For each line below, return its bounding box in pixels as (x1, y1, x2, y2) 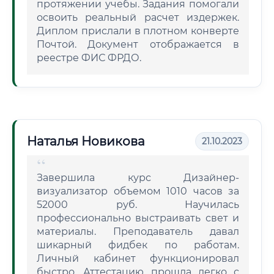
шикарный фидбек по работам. (37, 239, 239, 251)
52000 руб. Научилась (37, 199, 239, 210)
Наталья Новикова (27, 134, 145, 149)
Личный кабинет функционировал (37, 253, 239, 264)
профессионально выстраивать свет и (37, 212, 239, 224)
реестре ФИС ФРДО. (37, 52, 141, 64)
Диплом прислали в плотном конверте (37, 25, 239, 37)
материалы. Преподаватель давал (37, 226, 239, 237)
